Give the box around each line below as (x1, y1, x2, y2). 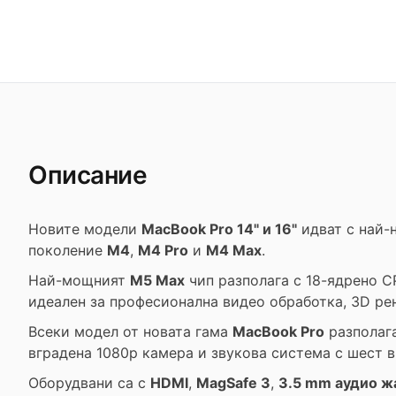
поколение (28, 241, 107, 259)
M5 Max (130, 271, 185, 289)
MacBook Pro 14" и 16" (141, 220, 297, 238)
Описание (28, 160, 148, 190)
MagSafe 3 (196, 374, 270, 392)
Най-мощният (28, 271, 130, 289)
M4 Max (206, 241, 262, 259)
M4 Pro (138, 241, 188, 259)
